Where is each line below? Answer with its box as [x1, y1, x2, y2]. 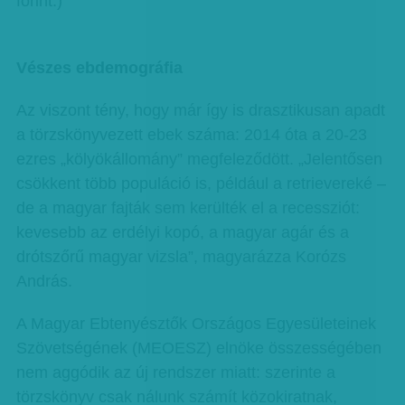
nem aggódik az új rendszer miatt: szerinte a [15, 363, 335, 381]
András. [15, 272, 72, 290]
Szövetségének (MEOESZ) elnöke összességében [15, 339, 381, 357]
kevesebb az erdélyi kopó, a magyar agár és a [15, 223, 349, 241]
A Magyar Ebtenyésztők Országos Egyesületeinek [15, 315, 376, 333]
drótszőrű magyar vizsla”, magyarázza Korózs [15, 248, 346, 266]
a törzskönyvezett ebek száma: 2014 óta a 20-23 [15, 126, 367, 144]
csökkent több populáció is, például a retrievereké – [15, 174, 386, 193]
